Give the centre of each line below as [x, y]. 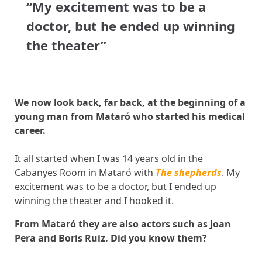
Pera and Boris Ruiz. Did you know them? [111, 238]
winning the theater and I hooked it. [94, 201]
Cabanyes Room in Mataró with [85, 173]
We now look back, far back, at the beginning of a [130, 102]
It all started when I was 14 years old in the [109, 158]
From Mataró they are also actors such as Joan [123, 224]
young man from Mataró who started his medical [130, 116]
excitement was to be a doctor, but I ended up [116, 187]
